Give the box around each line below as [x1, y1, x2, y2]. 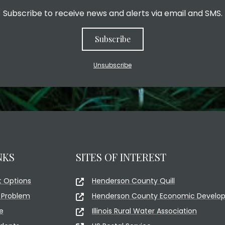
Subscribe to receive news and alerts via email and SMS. [3, 7, 222, 19]
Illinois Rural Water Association [92, 205, 197, 216]
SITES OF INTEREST [76, 150, 166, 164]
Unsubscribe [93, 60, 132, 69]
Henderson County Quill [92, 175, 175, 186]
